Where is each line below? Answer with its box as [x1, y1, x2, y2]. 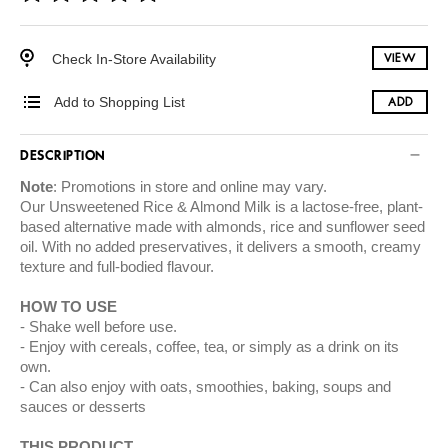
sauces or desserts [20, 398, 146, 416]
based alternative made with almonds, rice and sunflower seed [20, 218, 425, 236]
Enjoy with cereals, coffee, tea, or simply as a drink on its [29, 338, 399, 356]
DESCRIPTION [20, 150, 106, 164]
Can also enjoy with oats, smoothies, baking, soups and [29, 378, 391, 396]
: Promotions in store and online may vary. [53, 178, 327, 196]
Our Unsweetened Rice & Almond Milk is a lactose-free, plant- [20, 198, 423, 216]
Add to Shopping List [54, 94, 185, 111]
